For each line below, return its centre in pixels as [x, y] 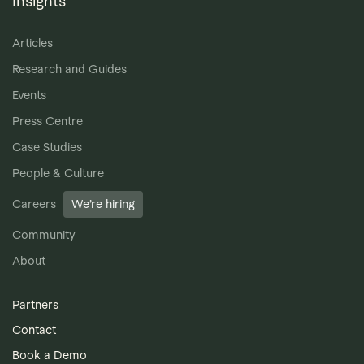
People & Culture [58, 173]
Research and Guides [69, 69]
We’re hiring [103, 204]
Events [29, 95]
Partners [35, 304]
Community [44, 234]
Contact [34, 329]
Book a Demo [50, 355]
